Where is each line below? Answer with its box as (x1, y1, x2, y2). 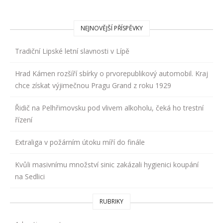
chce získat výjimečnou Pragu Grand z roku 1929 (15, 80, 171, 90)
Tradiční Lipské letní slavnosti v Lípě (15, 46, 129, 56)
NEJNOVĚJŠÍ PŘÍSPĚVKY (80, 23, 143, 32)
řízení (15, 114, 32, 124)
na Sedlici (15, 171, 45, 181)
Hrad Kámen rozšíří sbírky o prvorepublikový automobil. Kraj (15, 68, 208, 78)
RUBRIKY (100, 197, 123, 206)
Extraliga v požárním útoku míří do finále (15, 137, 145, 147)
